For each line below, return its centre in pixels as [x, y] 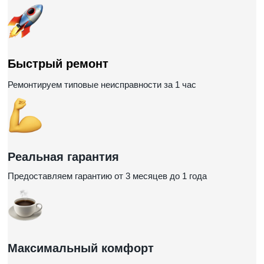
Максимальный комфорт [81, 248]
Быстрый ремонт [58, 64]
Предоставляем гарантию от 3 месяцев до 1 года [107, 176]
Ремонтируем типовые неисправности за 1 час [102, 85]
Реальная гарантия [63, 157]
